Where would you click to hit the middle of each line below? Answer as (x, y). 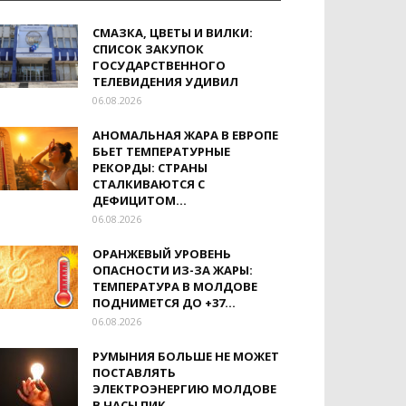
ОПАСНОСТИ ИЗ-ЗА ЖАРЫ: (173, 270)
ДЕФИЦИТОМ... (140, 200)
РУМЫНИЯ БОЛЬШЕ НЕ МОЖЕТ (186, 356)
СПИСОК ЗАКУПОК (148, 49)
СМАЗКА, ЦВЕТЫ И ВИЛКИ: (173, 33)
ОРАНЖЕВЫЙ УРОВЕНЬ (162, 254)
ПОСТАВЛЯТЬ (134, 372)
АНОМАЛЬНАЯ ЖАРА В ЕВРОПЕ (185, 135)
